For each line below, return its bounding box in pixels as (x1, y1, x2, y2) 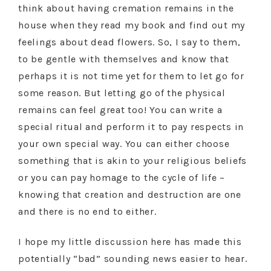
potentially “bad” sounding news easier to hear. (18, 253, 247, 264)
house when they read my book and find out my (18, 19, 245, 31)
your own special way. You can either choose (18, 138, 230, 149)
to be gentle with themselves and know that (18, 53, 229, 65)
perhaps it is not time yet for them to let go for (18, 70, 244, 82)
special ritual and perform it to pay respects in (18, 121, 244, 132)
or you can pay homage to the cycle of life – (18, 172, 225, 183)
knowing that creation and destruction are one (18, 189, 241, 200)
